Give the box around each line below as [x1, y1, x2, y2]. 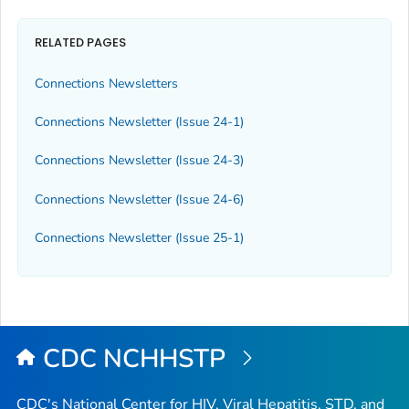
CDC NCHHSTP [42, 341, 232, 376]
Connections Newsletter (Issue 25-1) [35, 229, 244, 247]
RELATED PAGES [35, 34, 126, 52]
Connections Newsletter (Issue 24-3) [35, 152, 244, 170]
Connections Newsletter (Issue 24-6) [35, 190, 244, 208]
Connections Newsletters [35, 74, 178, 92]
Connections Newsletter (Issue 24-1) [35, 113, 244, 131]
